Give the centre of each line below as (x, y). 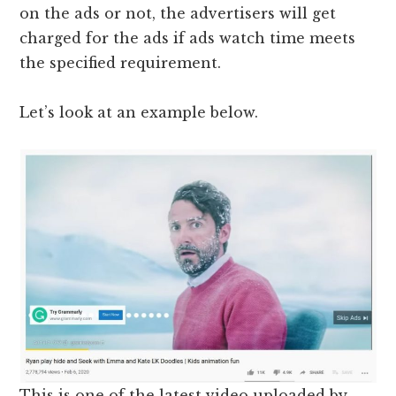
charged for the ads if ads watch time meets (188, 38)
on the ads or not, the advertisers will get (178, 14)
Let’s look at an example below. (139, 113)
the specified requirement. (121, 63)
